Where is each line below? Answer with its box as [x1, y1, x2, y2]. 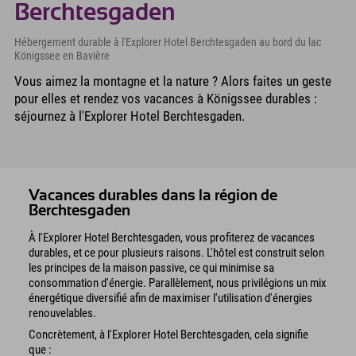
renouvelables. [29, 306, 96, 321]
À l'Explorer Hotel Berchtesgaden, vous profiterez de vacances [29, 230, 315, 246]
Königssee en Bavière [14, 49, 110, 63]
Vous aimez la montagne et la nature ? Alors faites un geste [14, 73, 331, 90]
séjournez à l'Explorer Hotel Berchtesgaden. [14, 108, 245, 125]
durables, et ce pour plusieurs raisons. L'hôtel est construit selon [29, 246, 324, 261]
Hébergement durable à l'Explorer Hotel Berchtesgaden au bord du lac [14, 36, 321, 49]
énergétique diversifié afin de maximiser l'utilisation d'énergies [29, 291, 312, 306]
